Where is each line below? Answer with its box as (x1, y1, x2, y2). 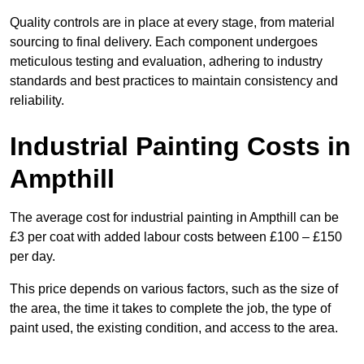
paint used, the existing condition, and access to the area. (10, 321, 341, 336)
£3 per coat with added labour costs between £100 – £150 (10, 230, 342, 245)
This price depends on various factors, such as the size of (10, 282, 338, 297)
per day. (10, 249, 58, 264)
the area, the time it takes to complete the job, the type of (10, 301, 331, 316)
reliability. (10, 93, 64, 108)
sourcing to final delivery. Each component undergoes (10, 35, 318, 50)
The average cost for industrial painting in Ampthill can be (10, 210, 339, 225)
